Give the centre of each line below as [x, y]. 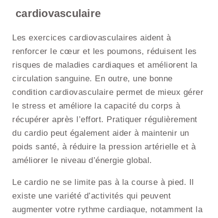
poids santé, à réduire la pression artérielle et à [104, 147]
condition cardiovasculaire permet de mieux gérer [108, 92]
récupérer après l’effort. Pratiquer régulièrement [105, 120]
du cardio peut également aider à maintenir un [101, 133]
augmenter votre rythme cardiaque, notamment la [107, 210]
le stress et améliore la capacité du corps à [96, 106]
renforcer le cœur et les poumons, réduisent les [105, 52]
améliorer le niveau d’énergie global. [82, 161]
